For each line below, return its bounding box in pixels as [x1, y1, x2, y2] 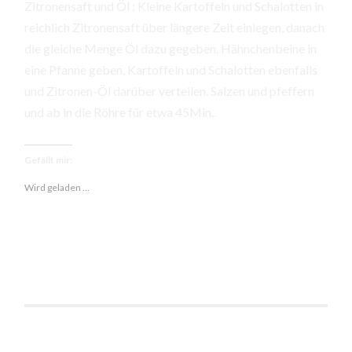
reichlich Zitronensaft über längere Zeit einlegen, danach [24, 20, 325, 35]
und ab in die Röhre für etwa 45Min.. [24, 104, 217, 120]
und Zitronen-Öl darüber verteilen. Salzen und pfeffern [24, 83, 315, 99]
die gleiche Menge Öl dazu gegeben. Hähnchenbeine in [24, 41, 317, 57]
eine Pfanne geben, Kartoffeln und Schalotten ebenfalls [24, 62, 318, 78]
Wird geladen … [24, 181, 90, 193]
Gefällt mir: [24, 153, 73, 166]
